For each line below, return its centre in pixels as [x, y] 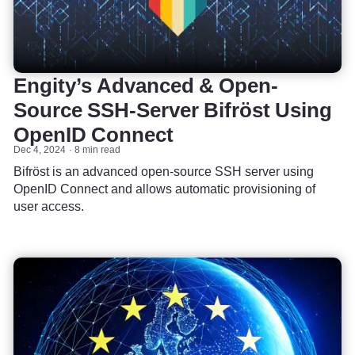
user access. [49, 206]
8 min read [98, 150]
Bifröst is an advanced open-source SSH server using [164, 172]
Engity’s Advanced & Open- [146, 86]
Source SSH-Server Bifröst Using [173, 110]
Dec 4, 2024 [40, 150]
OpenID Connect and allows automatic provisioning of [164, 189]
